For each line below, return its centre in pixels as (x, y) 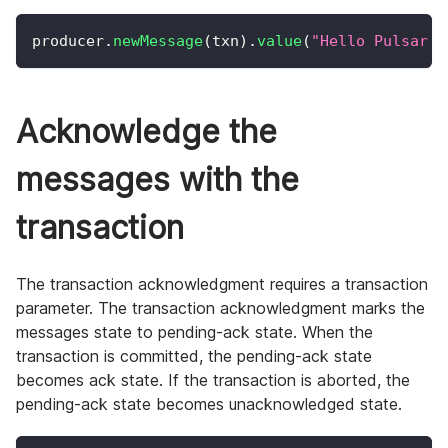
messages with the (157, 180)
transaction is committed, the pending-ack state (194, 356)
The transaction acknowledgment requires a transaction (222, 284)
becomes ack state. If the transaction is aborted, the (213, 380)
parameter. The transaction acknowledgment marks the (220, 308)
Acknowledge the (146, 132)
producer (68, 41)
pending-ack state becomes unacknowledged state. (209, 404)
